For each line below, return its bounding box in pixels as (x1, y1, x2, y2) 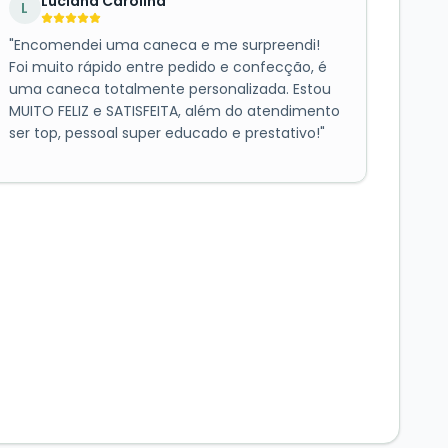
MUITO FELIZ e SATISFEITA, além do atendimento (8, 101, 340, 122)
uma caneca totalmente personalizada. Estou (8, 79, 331, 100)
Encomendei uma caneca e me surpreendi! (13, 35, 320, 56)
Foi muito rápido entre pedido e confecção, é (8, 57, 327, 78)
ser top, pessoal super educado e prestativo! (8, 123, 320, 144)
